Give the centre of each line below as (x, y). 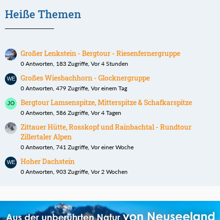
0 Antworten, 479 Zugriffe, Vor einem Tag (74, 88)
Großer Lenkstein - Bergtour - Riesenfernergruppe (100, 54)
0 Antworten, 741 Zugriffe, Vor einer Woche (77, 147)
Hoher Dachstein (48, 162)
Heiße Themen (43, 14)
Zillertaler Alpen (46, 137)
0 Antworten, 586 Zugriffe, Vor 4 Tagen (71, 113)
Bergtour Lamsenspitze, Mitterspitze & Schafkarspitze (106, 103)
